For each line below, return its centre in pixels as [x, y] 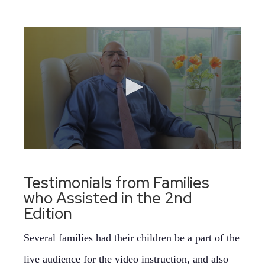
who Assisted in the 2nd [108, 198]
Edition [48, 214]
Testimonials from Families [117, 183]
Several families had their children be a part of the [132, 238]
